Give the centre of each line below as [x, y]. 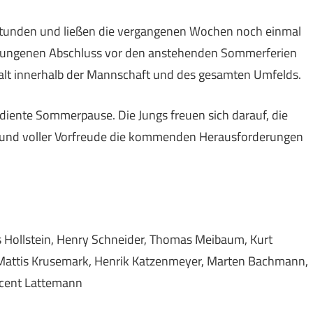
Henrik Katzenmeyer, [149, 261]
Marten [226, 261]
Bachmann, [278, 261]
